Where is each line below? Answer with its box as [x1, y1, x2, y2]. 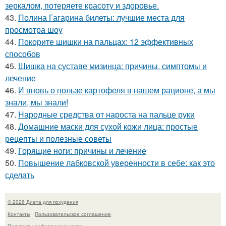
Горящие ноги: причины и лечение [18, 145, 146, 156]
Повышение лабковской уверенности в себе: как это [18, 157, 215, 168]
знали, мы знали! [5, 96, 68, 108]
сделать [5, 169, 34, 181]
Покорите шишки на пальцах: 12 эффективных [18, 36, 193, 47]
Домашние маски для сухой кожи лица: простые [18, 121, 198, 132]
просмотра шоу [5, 24, 63, 35]
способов [5, 48, 40, 60]
